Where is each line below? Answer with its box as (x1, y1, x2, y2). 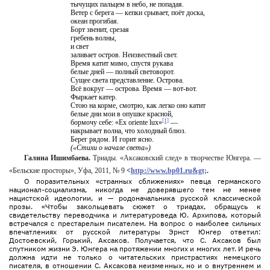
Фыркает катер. (71, 93, 118, 101)
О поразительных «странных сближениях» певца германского (24, 177, 261, 186)
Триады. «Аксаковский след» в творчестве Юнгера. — (92, 154, 261, 162)
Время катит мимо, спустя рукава (71, 59, 174, 67)
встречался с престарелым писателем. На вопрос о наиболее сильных (9, 219, 261, 228)
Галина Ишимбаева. (24, 154, 93, 162)
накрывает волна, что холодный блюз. (71, 127, 187, 135)
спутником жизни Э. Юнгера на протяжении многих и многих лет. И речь (9, 244, 261, 253)
